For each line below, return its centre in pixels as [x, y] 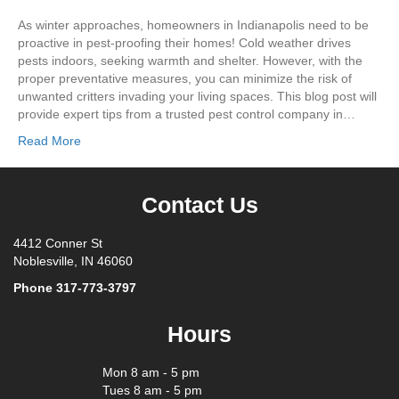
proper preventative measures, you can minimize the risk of [185, 79]
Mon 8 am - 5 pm [151, 373]
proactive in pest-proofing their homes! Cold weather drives [184, 43]
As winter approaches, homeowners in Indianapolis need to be [193, 25]
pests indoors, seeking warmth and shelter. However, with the [190, 61]
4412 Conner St [58, 244]
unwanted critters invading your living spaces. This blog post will [197, 97]
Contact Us [199, 205]
